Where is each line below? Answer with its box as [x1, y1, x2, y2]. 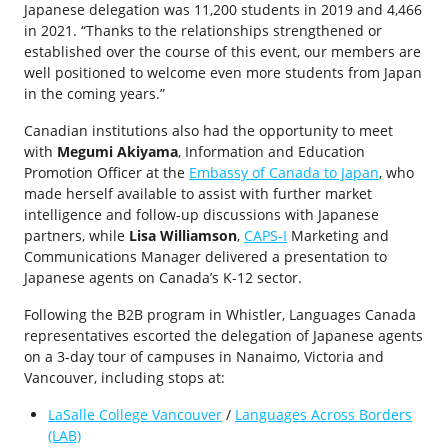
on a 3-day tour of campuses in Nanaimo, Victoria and [24, 347, 384, 366]
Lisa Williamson [129, 226, 237, 245]
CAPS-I [244, 226, 287, 245]
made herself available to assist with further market [24, 184, 372, 203]
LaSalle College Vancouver [48, 405, 222, 424]
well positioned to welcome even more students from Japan [24, 63, 422, 82]
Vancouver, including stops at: [24, 368, 225, 387]
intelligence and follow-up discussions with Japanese [24, 205, 379, 224]
